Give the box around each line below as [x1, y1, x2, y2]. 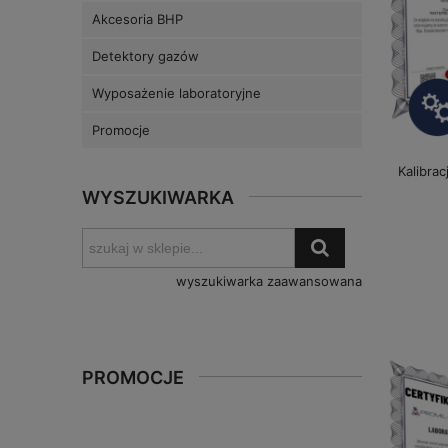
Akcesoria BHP [92, 11, 183, 28]
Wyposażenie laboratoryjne [92, 85, 261, 102]
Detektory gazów [92, 48, 199, 65]
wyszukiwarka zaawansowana [176, 273, 362, 290]
